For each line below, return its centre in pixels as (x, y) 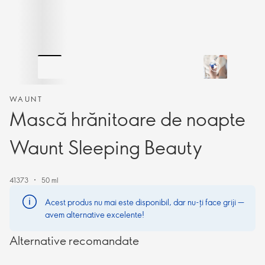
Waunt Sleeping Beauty (106, 147)
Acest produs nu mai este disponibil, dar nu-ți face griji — (145, 202)
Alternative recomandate (74, 240)
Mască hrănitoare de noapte (127, 118)
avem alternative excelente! (95, 214)
